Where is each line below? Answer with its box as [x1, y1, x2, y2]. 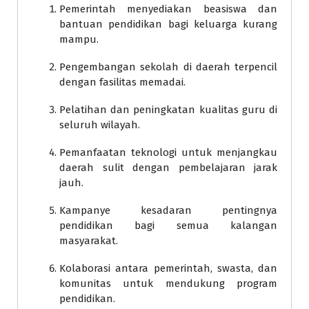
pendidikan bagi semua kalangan [59, 219, 277, 232]
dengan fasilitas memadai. [59, 75, 186, 88]
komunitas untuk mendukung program [59, 277, 277, 290]
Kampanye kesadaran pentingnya [59, 203, 277, 217]
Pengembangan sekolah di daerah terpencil [59, 60, 277, 73]
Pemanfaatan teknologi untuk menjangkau [59, 146, 277, 159]
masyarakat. [59, 234, 118, 247]
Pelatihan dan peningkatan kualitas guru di [59, 103, 277, 116]
